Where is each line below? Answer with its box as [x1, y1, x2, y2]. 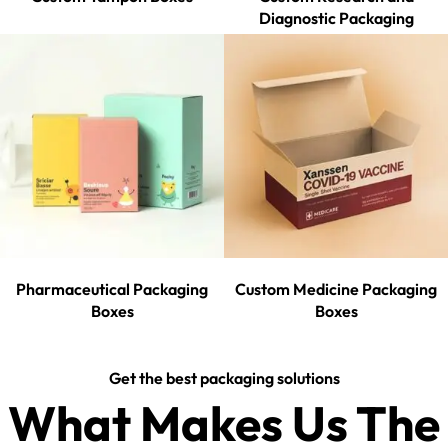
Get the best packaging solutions [108, 368, 340, 389]
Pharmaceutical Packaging [16, 279, 208, 300]
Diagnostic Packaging [258, 8, 414, 29]
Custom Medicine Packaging [235, 279, 437, 300]
